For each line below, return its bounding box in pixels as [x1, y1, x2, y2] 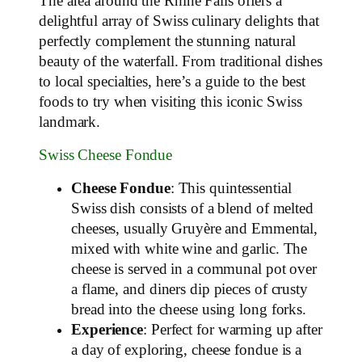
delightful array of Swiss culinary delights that [39, 12, 320, 29]
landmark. [39, 113, 101, 130]
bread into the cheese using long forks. [71, 301, 307, 318]
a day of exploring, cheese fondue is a [71, 341, 302, 358]
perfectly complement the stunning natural [39, 32, 296, 49]
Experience [71, 321, 143, 338]
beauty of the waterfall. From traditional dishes [39, 53, 323, 69]
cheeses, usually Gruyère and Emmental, [71, 220, 318, 237]
